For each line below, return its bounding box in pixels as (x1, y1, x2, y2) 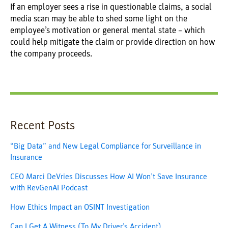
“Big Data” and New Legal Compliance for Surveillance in (10, 141, 201, 152)
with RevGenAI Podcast (10, 183, 88, 193)
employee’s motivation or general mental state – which (10, 25, 205, 36)
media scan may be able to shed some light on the (10, 13, 187, 24)
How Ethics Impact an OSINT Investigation (10, 202, 150, 213)
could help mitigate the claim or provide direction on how (10, 37, 215, 48)
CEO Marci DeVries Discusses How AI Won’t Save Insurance (10, 172, 207, 182)
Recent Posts (10, 118, 75, 133)
